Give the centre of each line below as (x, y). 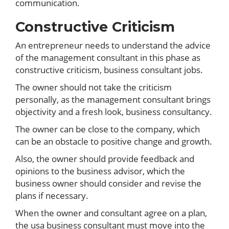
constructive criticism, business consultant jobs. (109, 70)
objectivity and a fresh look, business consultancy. (114, 112)
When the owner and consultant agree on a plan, (111, 213)
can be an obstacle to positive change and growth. (114, 141)
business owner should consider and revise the (108, 183)
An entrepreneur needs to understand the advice (113, 45)
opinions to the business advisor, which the (100, 171)
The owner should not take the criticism (94, 87)
